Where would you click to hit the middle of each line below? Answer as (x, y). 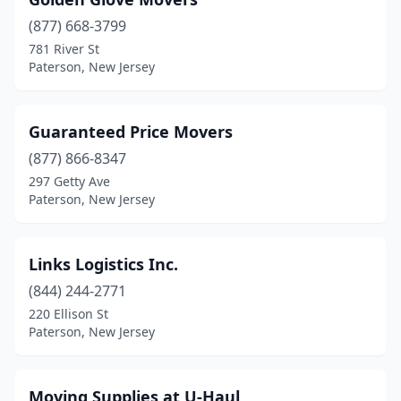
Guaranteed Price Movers (131, 132)
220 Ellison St (68, 314)
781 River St (64, 49)
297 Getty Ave (69, 181)
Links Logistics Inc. (103, 264)
